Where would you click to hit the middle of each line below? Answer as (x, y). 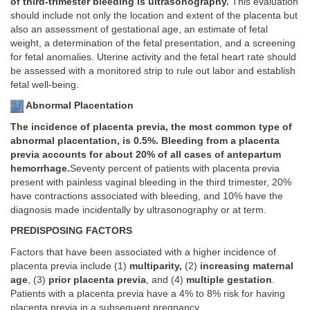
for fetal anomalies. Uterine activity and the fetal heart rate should (153, 57)
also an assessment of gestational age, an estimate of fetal (139, 29)
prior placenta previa (97, 280)
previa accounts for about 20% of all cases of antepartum (146, 154)
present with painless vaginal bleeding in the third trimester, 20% (151, 182)
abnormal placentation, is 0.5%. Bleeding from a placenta (145, 140)
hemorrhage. (40, 168)
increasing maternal (247, 266)
